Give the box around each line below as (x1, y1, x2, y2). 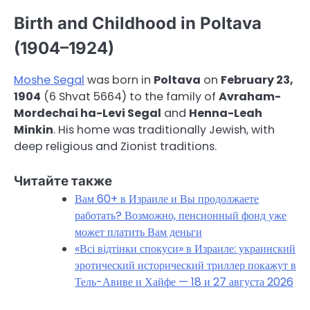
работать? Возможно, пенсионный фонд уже (75, 208, 286, 224)
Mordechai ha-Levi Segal (14, 105, 161, 122)
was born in (84, 72, 154, 89)
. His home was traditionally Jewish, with (53, 122, 275, 138)
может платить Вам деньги (75, 224, 202, 241)
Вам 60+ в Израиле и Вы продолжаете (75, 191, 259, 208)
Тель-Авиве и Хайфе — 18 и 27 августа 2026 (75, 274, 293, 291)
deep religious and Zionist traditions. (14, 138, 217, 155)
